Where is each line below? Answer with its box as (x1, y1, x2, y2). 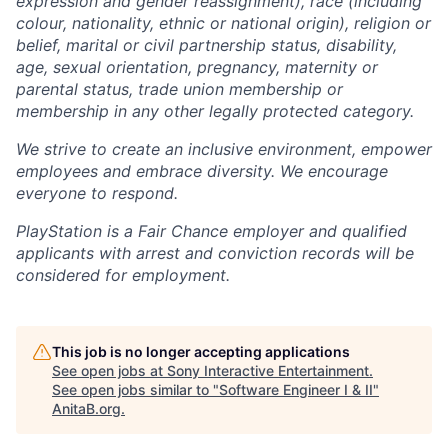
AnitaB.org (52, 400, 121, 418)
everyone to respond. (16, 183, 178, 204)
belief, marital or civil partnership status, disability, (16, 35, 397, 56)
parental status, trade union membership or (16, 79, 343, 100)
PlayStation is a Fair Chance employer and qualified (16, 221, 407, 242)
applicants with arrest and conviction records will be (16, 243, 414, 264)
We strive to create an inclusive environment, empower (16, 139, 432, 160)
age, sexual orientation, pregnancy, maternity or (16, 57, 378, 78)
